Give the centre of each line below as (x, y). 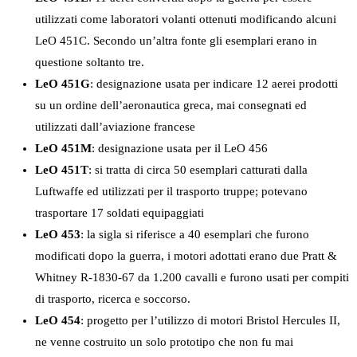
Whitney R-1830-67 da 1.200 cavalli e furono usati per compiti (192, 278)
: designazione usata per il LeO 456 (180, 149)
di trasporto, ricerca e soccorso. (113, 299)
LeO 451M (63, 149)
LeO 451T (62, 170)
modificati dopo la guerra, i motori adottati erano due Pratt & (186, 256)
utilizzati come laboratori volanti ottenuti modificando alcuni (186, 20)
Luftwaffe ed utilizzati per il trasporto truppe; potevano (171, 192)
